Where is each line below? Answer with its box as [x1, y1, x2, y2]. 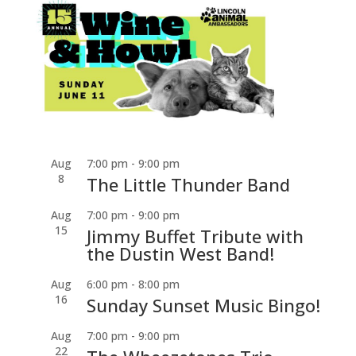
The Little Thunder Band [86, 172, 290, 197]
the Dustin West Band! [86, 242, 274, 266]
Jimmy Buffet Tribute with [86, 224, 304, 249]
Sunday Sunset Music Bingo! [86, 293, 320, 318]
